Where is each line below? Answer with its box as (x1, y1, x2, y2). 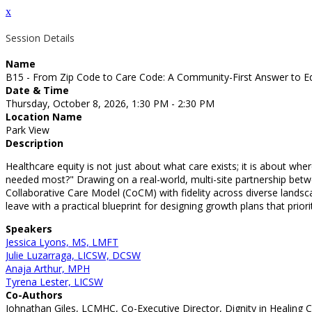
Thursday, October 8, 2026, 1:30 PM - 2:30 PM (6, 97, 214, 111)
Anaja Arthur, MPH (6, 262, 90, 276)
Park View (6, 123, 49, 137)
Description (6, 136, 63, 150)
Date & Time (6, 84, 69, 97)
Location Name (6, 110, 82, 124)
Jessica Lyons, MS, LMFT (6, 235, 118, 249)
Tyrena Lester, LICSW (6, 275, 103, 289)
